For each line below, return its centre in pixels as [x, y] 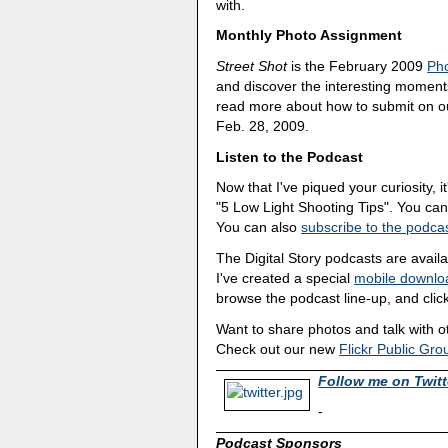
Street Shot [252, 65]
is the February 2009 [357, 65]
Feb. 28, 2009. [263, 125]
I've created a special [285, 278]
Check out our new [278, 348]
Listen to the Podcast [290, 156]
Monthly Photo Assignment [309, 35]
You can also [259, 227]
